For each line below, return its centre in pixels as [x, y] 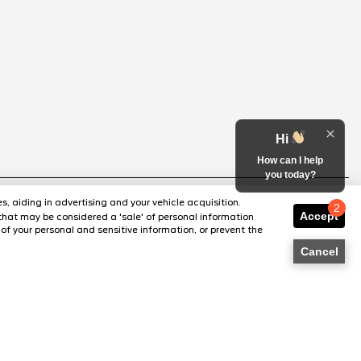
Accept [319, 216]
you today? [290, 175]
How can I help [290, 160]
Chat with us [291, 224]
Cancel [319, 251]
